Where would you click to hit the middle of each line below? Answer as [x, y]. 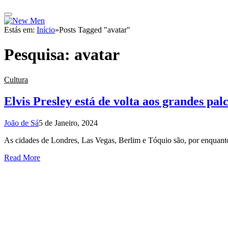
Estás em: [20, 30]
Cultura [16, 79]
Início [46, 30]
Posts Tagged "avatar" [95, 30]
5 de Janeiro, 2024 [68, 123]
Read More [22, 157]
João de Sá [21, 123]
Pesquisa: [39, 55]
